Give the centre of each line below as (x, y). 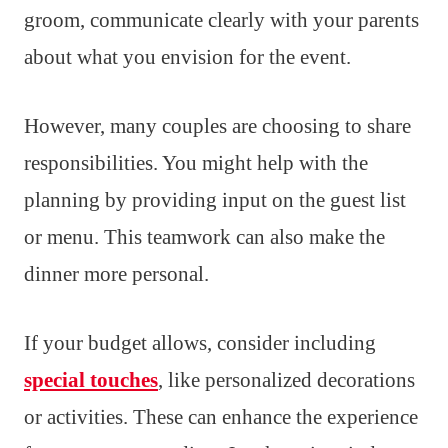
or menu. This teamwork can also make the (204, 237)
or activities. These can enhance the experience (221, 417)
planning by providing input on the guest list (215, 200)
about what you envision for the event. (187, 57)
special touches (91, 380)
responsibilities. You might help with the (196, 163)
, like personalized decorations (286, 380)
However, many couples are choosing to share (217, 126)
